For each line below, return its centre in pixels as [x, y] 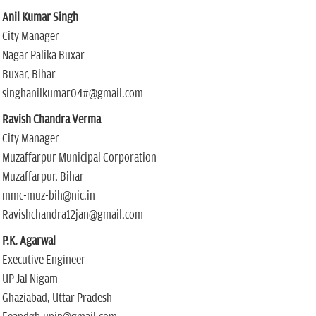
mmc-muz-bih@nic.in [48, 196]
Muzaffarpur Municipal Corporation [79, 158]
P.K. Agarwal [29, 241]
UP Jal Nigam [30, 279]
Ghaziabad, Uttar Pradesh [57, 298]
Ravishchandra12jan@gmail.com [72, 215]
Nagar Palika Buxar [43, 56]
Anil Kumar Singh [40, 18]
